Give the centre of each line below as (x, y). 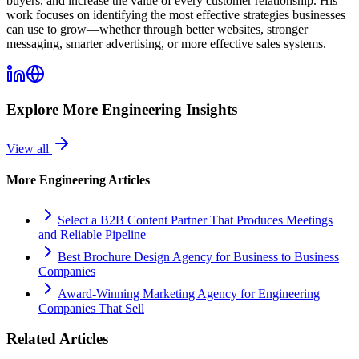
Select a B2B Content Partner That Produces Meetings (195, 220)
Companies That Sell (91, 308)
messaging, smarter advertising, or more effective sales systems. (166, 43)
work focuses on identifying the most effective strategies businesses (176, 14)
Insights (210, 110)
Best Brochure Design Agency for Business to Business (198, 256)
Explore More (54, 110)
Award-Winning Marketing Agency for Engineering (189, 293)
